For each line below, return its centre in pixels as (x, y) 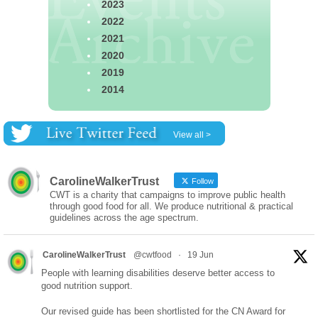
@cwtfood (153, 254)
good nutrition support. (87, 285)
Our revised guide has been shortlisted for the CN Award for (163, 311)
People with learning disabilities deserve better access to (158, 273)
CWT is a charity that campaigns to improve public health (168, 194)
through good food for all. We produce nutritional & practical (171, 206)
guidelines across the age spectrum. (124, 217)
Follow (202, 181)
